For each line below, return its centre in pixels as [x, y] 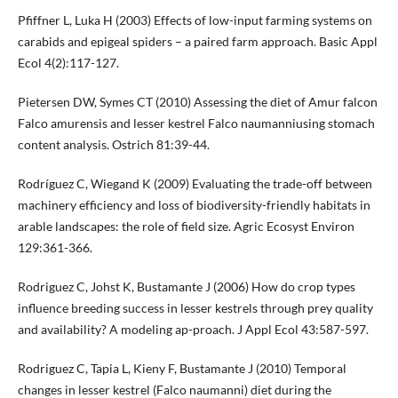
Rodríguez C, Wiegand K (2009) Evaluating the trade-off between [195, 183]
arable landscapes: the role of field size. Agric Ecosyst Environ [186, 226]
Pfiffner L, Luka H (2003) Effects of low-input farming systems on [195, 20]
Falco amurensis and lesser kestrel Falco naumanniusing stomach [196, 123]
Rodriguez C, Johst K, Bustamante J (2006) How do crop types [186, 286]
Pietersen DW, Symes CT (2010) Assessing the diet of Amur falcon [197, 101]
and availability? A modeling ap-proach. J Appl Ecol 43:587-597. [193, 329]
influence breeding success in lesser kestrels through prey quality [195, 307]
